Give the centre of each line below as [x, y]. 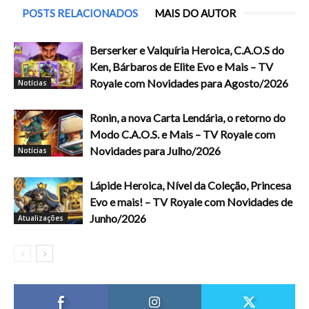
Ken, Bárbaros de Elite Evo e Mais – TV [181, 66]
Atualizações [41, 218]
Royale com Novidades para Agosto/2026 [189, 83]
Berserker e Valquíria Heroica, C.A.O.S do [187, 50]
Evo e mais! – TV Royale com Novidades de [191, 201]
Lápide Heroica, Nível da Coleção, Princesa [190, 185]
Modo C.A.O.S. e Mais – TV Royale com [182, 134]
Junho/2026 [118, 218]
